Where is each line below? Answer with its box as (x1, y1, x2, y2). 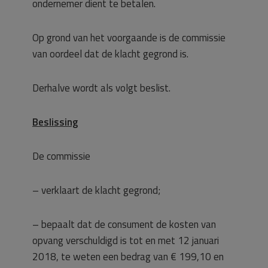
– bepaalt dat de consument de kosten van (32, 217, 216, 232)
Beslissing (32, 114, 78, 130)
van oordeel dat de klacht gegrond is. (32, 46, 188, 62)
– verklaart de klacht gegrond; (32, 182, 160, 198)
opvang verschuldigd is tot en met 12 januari (32, 233, 219, 248)
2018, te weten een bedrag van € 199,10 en (32, 249, 224, 264)
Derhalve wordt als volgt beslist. (32, 80, 170, 96)
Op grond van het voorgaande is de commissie (32, 30, 226, 45)
